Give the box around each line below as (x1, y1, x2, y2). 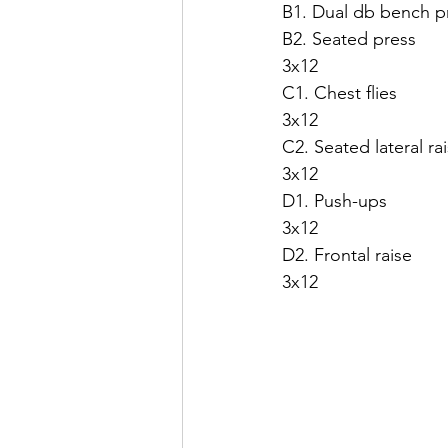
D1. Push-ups (282, 189, 387, 212)
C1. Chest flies (282, 81, 397, 104)
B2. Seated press (282, 27, 416, 50)
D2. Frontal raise (282, 243, 412, 266)
